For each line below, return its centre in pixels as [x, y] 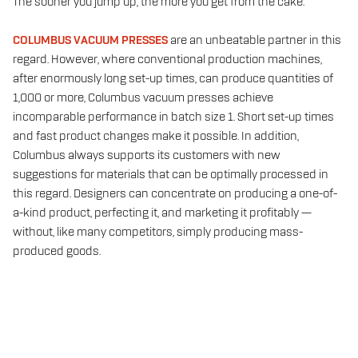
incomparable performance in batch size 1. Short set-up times [173, 117]
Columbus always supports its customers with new [147, 155]
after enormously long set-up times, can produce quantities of [173, 79]
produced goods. [57, 251]
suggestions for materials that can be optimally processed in [171, 175]
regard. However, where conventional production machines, [167, 60]
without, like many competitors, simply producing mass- [158, 232]
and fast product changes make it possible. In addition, [156, 136]
